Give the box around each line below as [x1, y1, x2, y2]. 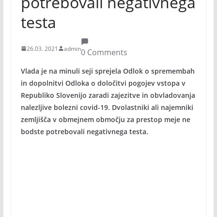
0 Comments [80, 47, 127, 58]
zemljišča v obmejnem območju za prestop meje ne [20, 115, 190, 124]
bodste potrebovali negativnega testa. [20, 127, 148, 136]
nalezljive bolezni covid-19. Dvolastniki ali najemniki [20, 103, 193, 112]
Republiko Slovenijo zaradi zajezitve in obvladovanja [20, 91, 195, 100]
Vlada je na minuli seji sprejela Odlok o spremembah [20, 66, 195, 76]
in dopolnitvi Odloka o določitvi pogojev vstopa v [20, 78, 186, 88]
